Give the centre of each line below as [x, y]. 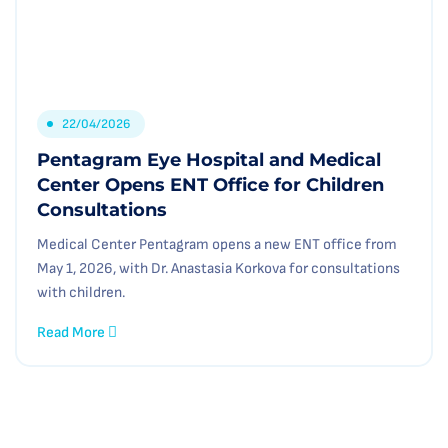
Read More [72, 332]
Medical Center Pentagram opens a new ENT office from [217, 244]
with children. [81, 292]
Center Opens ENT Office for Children [210, 185]
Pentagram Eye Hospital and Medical [209, 160]
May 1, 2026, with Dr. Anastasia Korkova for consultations [218, 268]
